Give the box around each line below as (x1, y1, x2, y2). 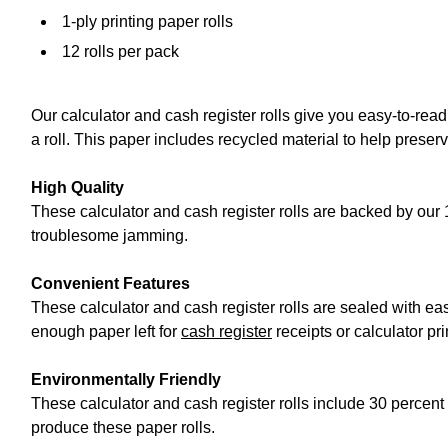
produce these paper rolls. (31, 419, 215, 437)
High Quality (31, 179, 124, 197)
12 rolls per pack (62, 43, 179, 61)
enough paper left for (31, 323, 181, 341)
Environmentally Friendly (31, 371, 221, 389)
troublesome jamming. (31, 227, 188, 245)
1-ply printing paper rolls (62, 13, 233, 31)
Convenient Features (31, 275, 190, 293)
